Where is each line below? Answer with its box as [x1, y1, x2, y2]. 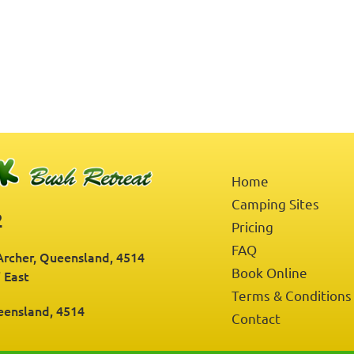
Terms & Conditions [232, 287, 352, 303]
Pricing [232, 218, 274, 235]
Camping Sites [232, 195, 320, 212]
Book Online [232, 264, 308, 281]
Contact [232, 310, 281, 326]
